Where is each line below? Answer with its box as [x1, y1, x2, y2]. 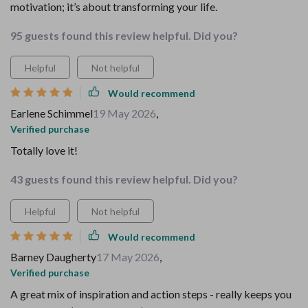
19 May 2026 [93, 107, 156, 120]
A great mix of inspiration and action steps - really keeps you [10, 287, 291, 300]
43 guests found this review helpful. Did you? [10, 173, 238, 186]
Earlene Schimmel [10, 107, 93, 120]
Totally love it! [10, 144, 78, 157]
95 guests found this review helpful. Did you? [10, 29, 238, 42]
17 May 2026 [96, 250, 159, 263]
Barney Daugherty [10, 250, 96, 263]
